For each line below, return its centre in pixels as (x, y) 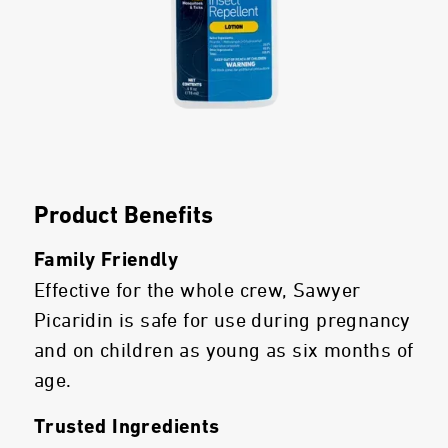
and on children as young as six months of (224, 351)
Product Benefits (123, 217)
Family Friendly (106, 261)
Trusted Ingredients (127, 428)
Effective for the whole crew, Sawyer (197, 291)
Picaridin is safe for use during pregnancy (222, 321)
